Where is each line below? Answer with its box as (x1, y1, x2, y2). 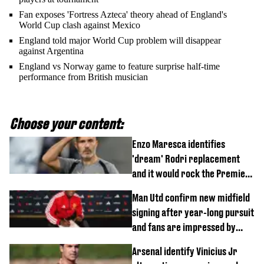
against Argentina (19, 46, 84, 56)
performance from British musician (19, 72, 148, 82)
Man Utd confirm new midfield (132, 192, 250, 204)
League (132, 182, 160, 194)
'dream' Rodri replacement (132, 153, 240, 165)
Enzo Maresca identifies (132, 138, 225, 150)
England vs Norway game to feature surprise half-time (19, 61, 220, 71)
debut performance (132, 236, 210, 248)
